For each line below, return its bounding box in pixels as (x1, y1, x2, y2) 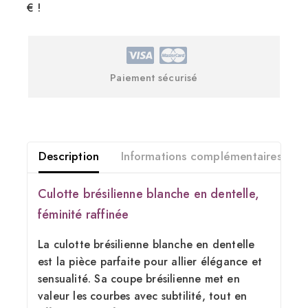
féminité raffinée (38, 205, 129, 223)
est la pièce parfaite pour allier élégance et (38, 253, 263, 269)
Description (38, 148, 100, 165)
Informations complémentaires (121, 148, 282, 165)
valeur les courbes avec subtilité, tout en (38, 287, 247, 304)
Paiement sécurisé (110, 69, 198, 85)
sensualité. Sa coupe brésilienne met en (38, 270, 240, 287)
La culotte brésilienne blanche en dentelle (38, 236, 255, 252)
